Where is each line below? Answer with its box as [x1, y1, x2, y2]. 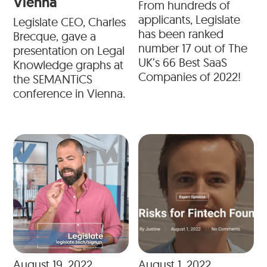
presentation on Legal [13, 43, 125, 58]
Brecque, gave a [13, 29, 97, 44]
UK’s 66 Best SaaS [138, 55, 227, 70]
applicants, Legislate [138, 12, 240, 27]
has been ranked [138, 26, 223, 42]
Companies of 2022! [138, 69, 241, 85]
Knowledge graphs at [13, 57, 124, 73]
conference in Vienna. [13, 86, 126, 101]
